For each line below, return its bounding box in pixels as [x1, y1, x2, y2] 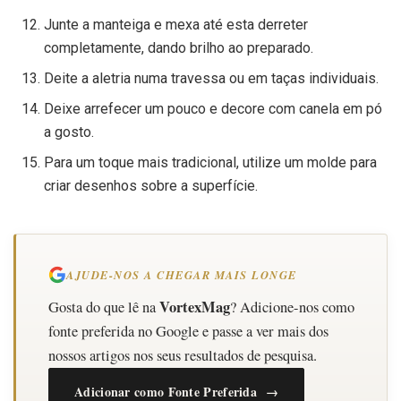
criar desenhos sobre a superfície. [44, 176, 259, 194]
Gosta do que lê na [48, 296, 159, 317]
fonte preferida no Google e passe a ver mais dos [48, 320, 328, 341]
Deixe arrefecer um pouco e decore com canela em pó [44, 99, 383, 117]
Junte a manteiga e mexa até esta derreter [44, 15, 309, 33]
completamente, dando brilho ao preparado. [44, 38, 314, 56]
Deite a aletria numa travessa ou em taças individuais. [44, 69, 380, 87]
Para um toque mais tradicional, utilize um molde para [44, 153, 378, 171]
